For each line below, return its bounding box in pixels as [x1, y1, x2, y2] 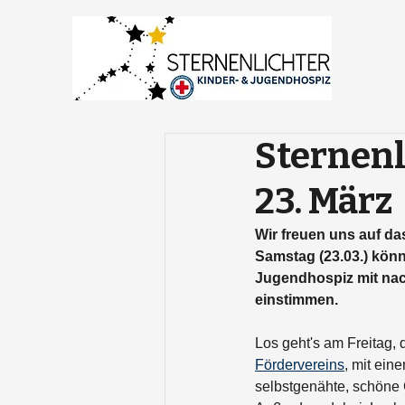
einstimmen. [255, 292, 338, 307]
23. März [255, 180, 392, 223]
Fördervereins [255, 357, 344, 372]
